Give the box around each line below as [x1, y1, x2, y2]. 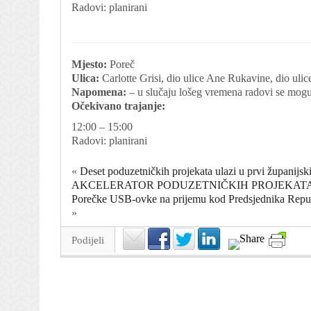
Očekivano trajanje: [72, 99, 165, 112]
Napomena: [72, 85, 126, 98]
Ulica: [72, 72, 99, 84]
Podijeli [72, 234, 104, 246]
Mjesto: [72, 58, 107, 70]
